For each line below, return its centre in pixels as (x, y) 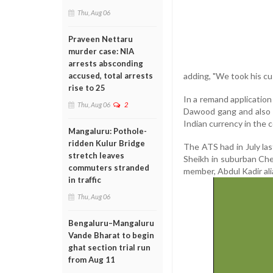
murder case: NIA (101, 51)
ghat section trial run (109, 247)
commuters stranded (109, 168)
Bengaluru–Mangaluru (111, 223)
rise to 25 (87, 88)
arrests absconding (106, 63)
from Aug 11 (92, 260)
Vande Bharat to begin (111, 235)
